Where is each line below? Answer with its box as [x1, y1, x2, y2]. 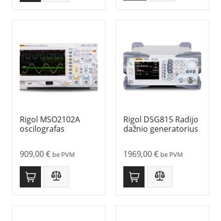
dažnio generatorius [123, 123, 198, 135]
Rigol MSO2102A [20, 114, 80, 125]
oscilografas [20, 123, 65, 135]
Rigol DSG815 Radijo [123, 114, 198, 125]
